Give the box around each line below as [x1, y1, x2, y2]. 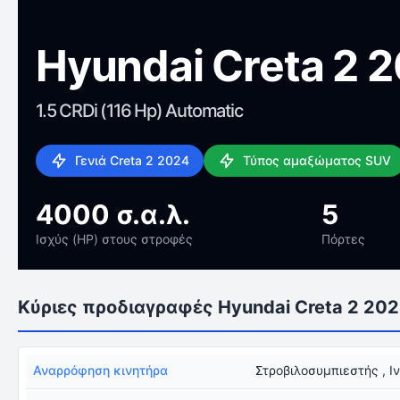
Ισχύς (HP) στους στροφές [36, 231, 193, 246]
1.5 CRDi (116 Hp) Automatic [36, 100, 243, 121]
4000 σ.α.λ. [36, 198, 190, 230]
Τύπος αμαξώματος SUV [243, 153, 391, 168]
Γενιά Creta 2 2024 [75, 153, 189, 168]
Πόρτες [321, 231, 365, 246]
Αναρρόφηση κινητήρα [33, 362, 168, 378]
